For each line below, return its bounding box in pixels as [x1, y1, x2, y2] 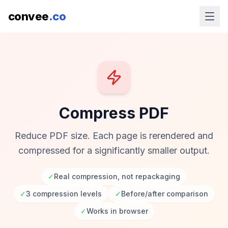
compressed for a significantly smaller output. [18, 145, 210, 156]
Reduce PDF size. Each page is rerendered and [15, 130, 213, 141]
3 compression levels [26, 189, 102, 198]
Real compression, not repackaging [54, 172, 180, 181]
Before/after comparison [121, 189, 208, 198]
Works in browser [86, 207, 148, 215]
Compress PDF [59, 104, 169, 122]
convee [8, 9, 49, 23]
